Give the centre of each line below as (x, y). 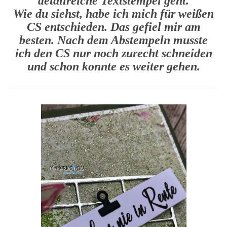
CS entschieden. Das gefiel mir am (113, 27)
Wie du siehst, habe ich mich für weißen (113, 13)
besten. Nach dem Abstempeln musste (113, 40)
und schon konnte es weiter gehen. (113, 66)
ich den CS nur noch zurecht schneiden (113, 53)
